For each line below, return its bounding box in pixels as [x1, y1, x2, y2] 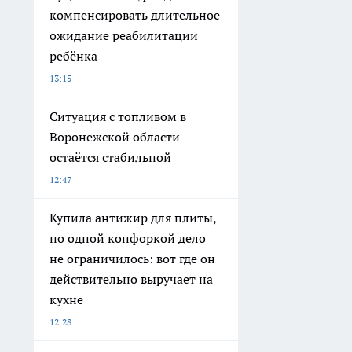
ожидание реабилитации [49, 27, 198, 43]
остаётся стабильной [49, 149, 171, 165]
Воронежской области [49, 129, 180, 145]
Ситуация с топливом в [49, 108, 186, 124]
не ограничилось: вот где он [49, 251, 215, 266]
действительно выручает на [49, 271, 213, 287]
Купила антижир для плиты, [49, 210, 217, 225]
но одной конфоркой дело [49, 230, 206, 246]
